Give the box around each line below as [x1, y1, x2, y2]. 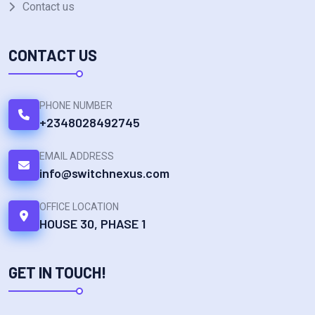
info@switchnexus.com [39, 165, 169, 181]
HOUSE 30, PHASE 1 [39, 216, 146, 232]
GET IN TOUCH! [8, 263, 107, 282]
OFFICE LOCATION [39, 201, 119, 213]
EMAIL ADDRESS [39, 150, 114, 162]
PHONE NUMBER [39, 100, 112, 112]
